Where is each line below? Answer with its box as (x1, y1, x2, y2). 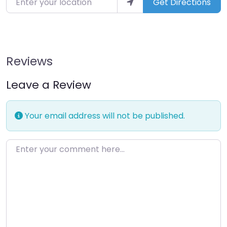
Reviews (6, 52, 53, 69)
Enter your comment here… (6, 139, 115, 152)
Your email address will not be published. (23, 109, 185, 122)
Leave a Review (6, 77, 91, 93)
